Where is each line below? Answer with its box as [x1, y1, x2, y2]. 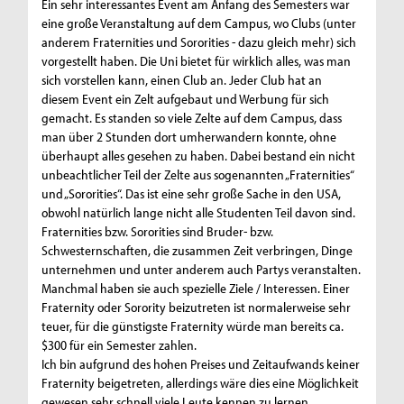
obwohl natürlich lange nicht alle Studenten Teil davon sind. [41, 204, 356, 222]
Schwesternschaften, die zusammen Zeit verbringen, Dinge [41, 242, 353, 260]
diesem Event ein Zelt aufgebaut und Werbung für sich [41, 90, 330, 108]
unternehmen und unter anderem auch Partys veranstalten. [41, 261, 362, 279]
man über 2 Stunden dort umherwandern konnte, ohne [41, 128, 337, 146]
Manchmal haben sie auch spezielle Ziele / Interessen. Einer [41, 280, 351, 298]
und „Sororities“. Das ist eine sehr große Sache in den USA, [41, 185, 342, 203]
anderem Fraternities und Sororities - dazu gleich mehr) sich [41, 33, 357, 51]
